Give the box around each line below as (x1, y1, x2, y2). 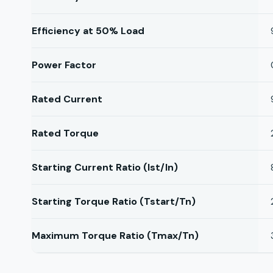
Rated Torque (32, 127, 99, 140)
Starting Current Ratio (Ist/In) (32, 161, 178, 174)
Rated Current (32, 93, 102, 105)
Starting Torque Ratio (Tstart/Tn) (32, 195, 196, 208)
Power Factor (32, 58, 96, 71)
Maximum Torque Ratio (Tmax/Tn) (32, 229, 199, 242)
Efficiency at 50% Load (32, 24, 144, 37)
